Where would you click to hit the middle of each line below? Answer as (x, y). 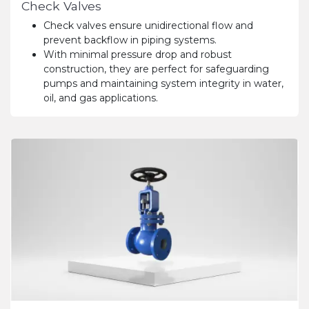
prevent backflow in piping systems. (130, 40)
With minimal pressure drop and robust (138, 54)
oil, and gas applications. (101, 98)
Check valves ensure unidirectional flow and (148, 25)
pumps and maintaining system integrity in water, (163, 83)
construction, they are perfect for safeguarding (156, 69)
